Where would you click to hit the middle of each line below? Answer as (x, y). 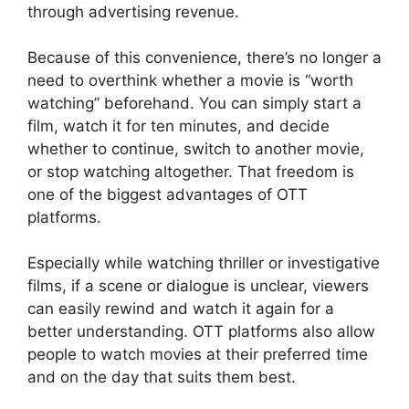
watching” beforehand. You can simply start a (194, 103)
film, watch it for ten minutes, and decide (178, 126)
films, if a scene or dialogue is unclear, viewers (198, 285)
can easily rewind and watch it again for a (181, 308)
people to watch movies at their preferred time (198, 354)
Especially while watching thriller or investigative (204, 262)
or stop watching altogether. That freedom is (191, 171)
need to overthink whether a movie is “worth (190, 80)
